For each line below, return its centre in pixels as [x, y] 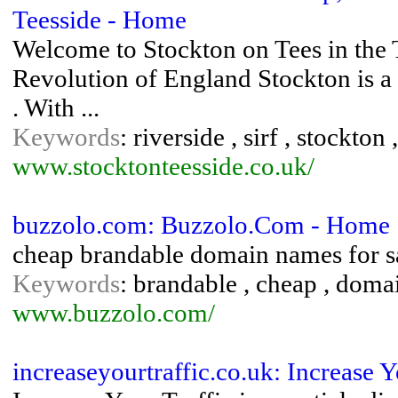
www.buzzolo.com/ [114, 313]
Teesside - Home [99, 20]
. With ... [56, 107]
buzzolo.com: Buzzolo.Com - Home [201, 225]
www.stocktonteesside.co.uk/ [163, 166]
